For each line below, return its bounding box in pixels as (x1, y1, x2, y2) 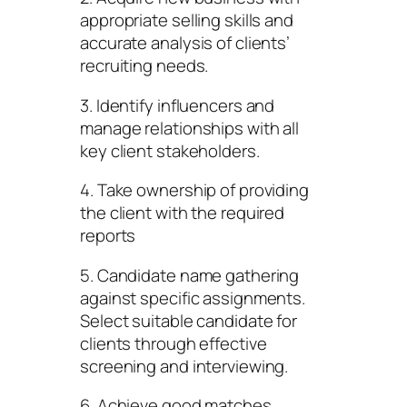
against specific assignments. (80, 285, 306, 310)
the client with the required (80, 201, 285, 225)
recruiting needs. (80, 54, 209, 78)
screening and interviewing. (80, 353, 289, 378)
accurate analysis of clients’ (80, 31, 291, 55)
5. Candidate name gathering (80, 263, 300, 287)
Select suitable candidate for (80, 308, 298, 333)
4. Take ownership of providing (80, 178, 309, 203)
